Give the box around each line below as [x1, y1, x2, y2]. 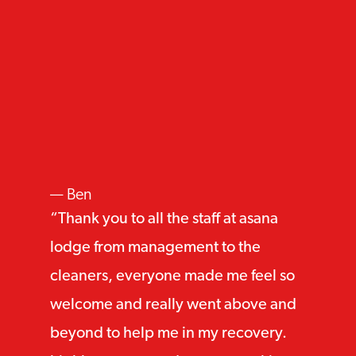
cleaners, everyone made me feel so [49, 269, 295, 284]
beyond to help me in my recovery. [49, 326, 287, 342]
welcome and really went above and [49, 297, 296, 313]
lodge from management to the [49, 240, 261, 256]
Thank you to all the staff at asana [57, 211, 278, 227]
